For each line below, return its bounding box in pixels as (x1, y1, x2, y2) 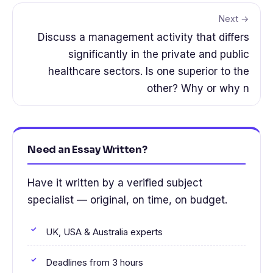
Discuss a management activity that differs (38, 30, 249, 43)
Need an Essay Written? (27, 143, 147, 156)
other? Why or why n (147, 82, 249, 94)
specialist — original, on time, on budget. (27, 193, 227, 206)
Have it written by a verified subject (27, 176, 202, 189)
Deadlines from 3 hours (46, 257, 143, 268)
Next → (219, 13, 249, 24)
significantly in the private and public (68, 48, 249, 60)
